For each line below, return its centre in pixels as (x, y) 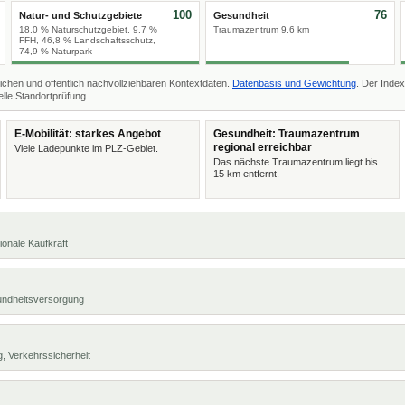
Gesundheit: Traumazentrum (287, 134)
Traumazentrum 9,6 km (261, 29)
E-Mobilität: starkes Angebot (87, 134)
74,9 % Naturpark (55, 51)
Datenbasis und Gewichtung (294, 83)
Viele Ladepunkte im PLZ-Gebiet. (86, 148)
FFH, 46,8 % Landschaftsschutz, (87, 40)
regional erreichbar (263, 147)
